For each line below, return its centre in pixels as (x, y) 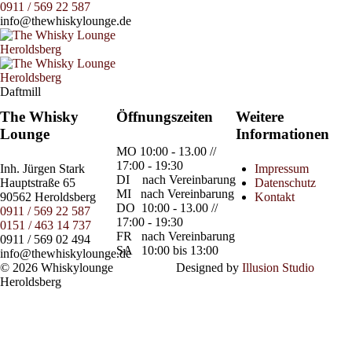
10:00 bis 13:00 (176, 250)
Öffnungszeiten (164, 117)
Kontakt (275, 197)
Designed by (209, 268)
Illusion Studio (278, 268)
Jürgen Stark (54, 169)
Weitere (260, 117)
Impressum (282, 169)
